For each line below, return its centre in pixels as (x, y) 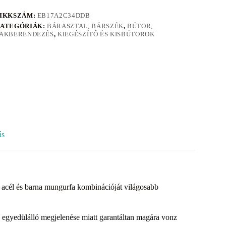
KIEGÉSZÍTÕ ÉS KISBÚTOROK (106, 34)
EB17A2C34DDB (64, 16)
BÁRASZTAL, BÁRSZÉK (85, 26)
